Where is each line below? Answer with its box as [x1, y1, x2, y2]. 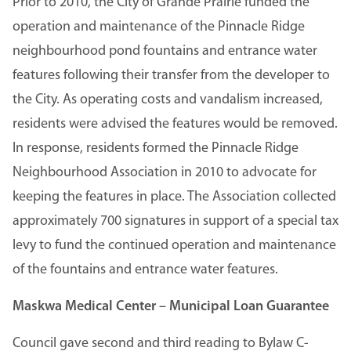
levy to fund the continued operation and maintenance [13, 237, 336, 253]
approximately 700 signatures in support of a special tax [13, 213, 338, 229]
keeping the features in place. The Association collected [13, 189, 336, 204]
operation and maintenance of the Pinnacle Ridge [13, 19, 305, 34]
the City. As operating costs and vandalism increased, [13, 92, 323, 107]
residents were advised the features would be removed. [13, 116, 338, 132]
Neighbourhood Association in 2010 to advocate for [13, 165, 317, 180]
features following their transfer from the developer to [13, 67, 330, 83]
